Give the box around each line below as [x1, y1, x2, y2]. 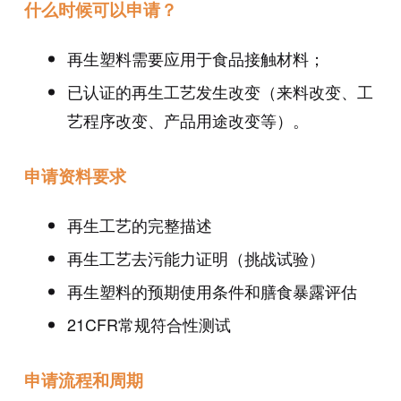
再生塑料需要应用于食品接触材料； [66, 47, 325, 71]
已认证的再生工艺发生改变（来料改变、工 [66, 80, 373, 104]
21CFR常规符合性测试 [66, 312, 231, 337]
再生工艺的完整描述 [66, 213, 212, 237]
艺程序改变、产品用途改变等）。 [66, 108, 309, 132]
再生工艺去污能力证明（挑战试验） [66, 246, 325, 270]
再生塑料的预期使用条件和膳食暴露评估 [66, 279, 357, 303]
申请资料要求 [23, 164, 126, 189]
